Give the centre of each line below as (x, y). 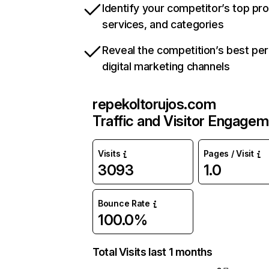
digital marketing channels (166, 66)
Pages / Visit (228, 153)
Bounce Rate (124, 203)
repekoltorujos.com (154, 104)
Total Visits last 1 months (153, 252)
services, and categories (163, 24)
